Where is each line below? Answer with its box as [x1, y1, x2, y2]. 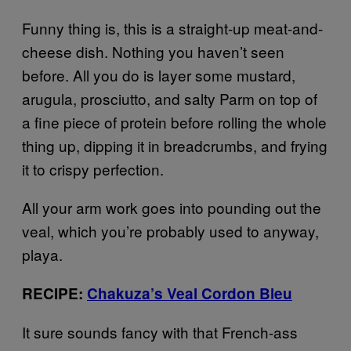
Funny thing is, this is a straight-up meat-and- [22, 16, 323, 38]
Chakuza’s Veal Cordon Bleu [87, 282, 292, 304]
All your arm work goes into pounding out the [22, 196, 321, 218]
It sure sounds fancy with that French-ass [22, 320, 298, 342]
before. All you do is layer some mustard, [22, 63, 295, 85]
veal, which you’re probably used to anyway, [22, 219, 319, 241]
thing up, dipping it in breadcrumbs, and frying [22, 134, 327, 156]
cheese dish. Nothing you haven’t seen [22, 40, 284, 62]
